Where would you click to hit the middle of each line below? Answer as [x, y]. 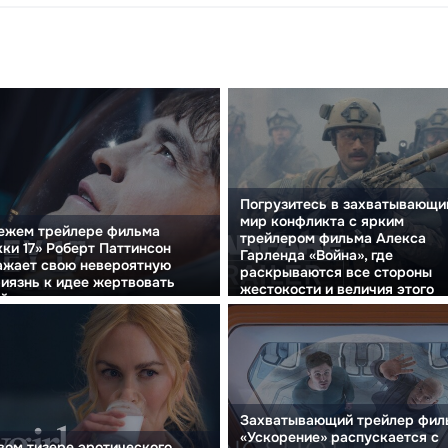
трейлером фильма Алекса [333, 237]
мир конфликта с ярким [322, 220]
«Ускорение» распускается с [339, 436]
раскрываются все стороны [336, 271]
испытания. [278, 305]
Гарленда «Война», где [316, 254]
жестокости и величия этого [337, 288]
